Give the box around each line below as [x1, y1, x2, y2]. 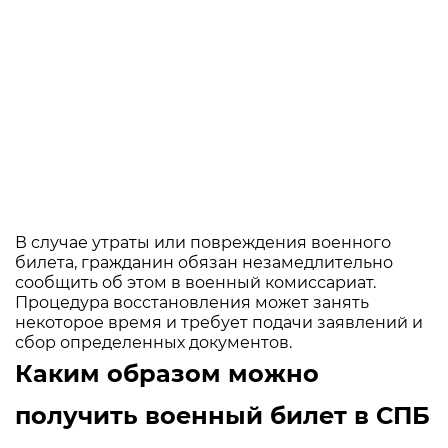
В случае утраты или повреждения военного [15, 232, 391, 252]
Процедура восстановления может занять [15, 292, 369, 312]
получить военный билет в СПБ [15, 400, 430, 430]
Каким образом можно [15, 358, 319, 388]
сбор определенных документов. [15, 332, 292, 352]
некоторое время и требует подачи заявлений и [15, 312, 423, 332]
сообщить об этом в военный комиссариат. [15, 272, 376, 292]
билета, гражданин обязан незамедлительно [15, 252, 393, 272]
